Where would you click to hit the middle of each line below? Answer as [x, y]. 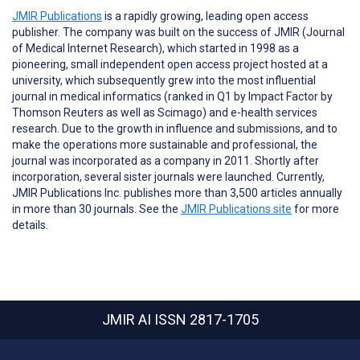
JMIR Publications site [236, 209]
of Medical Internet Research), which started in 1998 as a [155, 48]
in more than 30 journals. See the [96, 209]
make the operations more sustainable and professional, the [165, 144]
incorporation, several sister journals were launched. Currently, [168, 176]
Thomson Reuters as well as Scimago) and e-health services [165, 112]
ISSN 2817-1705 [206, 319]
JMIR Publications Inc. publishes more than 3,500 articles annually [177, 192]
